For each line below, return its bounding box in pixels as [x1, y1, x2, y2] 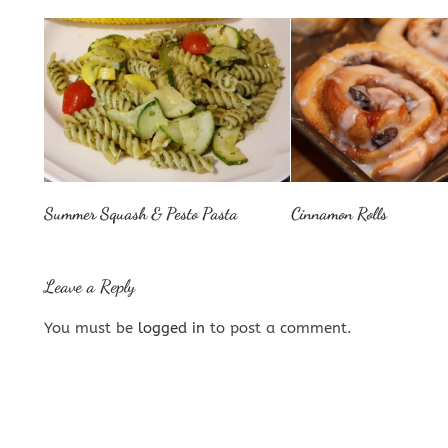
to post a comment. [205, 318, 352, 337]
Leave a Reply [44, 274, 135, 297]
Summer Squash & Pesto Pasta [44, 202, 238, 224]
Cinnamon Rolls [290, 202, 387, 224]
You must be [44, 318, 138, 337]
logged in [138, 318, 205, 337]
